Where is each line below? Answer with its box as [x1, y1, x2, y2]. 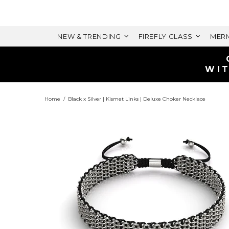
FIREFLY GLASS [138, 32, 193, 41]
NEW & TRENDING [57, 32, 121, 41]
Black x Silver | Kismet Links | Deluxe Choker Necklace [68, 96, 205, 103]
